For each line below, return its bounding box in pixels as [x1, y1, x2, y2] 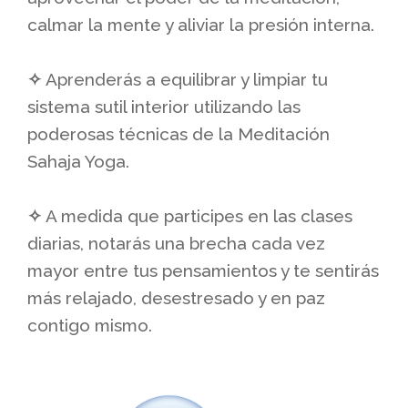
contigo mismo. [27, 314, 152, 335]
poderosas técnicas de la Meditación [27, 123, 330, 144]
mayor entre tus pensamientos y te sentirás [27, 260, 379, 280]
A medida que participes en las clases [42, 205, 352, 226]
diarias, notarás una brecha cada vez [27, 232, 325, 253]
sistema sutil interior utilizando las [27, 96, 301, 117]
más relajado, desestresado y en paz [27, 287, 325, 308]
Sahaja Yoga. [27, 150, 129, 171]
